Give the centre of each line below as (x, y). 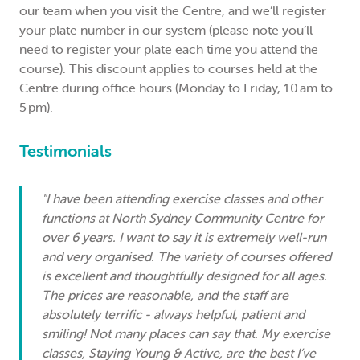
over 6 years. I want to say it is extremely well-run (184, 237)
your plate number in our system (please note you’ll (166, 30)
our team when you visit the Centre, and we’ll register (173, 10)
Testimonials (67, 151)
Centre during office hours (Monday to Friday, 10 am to (176, 88)
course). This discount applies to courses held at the (168, 68)
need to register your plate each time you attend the (169, 49)
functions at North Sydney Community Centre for (183, 218)
